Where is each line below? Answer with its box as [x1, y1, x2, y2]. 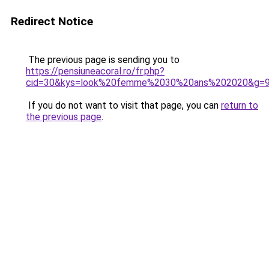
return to [221, 100, 258, 111]
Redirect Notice [11, 14, 93, 28]
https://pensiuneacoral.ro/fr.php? [26, 65, 165, 77]
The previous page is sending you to [26, 54, 180, 65]
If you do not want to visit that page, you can [26, 100, 221, 111]
